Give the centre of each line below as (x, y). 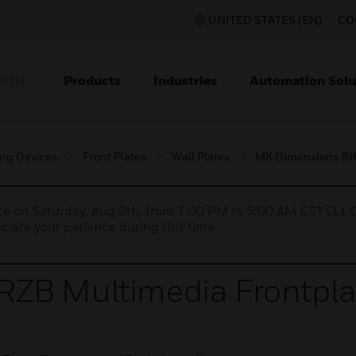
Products (92, 80)
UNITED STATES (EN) (265, 19)
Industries (185, 80)
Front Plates (114, 156)
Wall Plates (201, 156)
